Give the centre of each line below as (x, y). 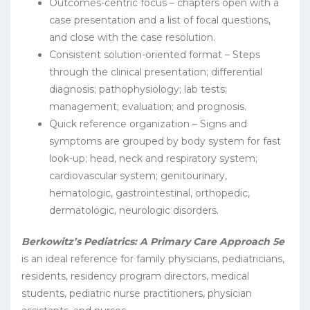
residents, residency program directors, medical (135, 276)
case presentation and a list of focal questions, (160, 20)
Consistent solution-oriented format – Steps (155, 55)
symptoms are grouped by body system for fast (165, 142)
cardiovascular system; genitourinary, (138, 176)
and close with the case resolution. (132, 38)
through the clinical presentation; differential (156, 72)
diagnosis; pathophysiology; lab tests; (138, 90)
